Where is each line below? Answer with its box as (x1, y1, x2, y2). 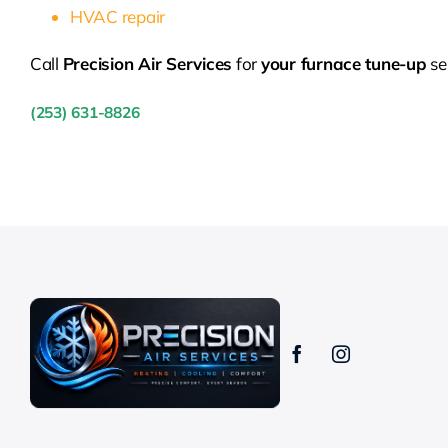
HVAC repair (69, 6, 166, 28)
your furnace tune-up (260, 53, 427, 75)
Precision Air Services (62, 53, 233, 75)
